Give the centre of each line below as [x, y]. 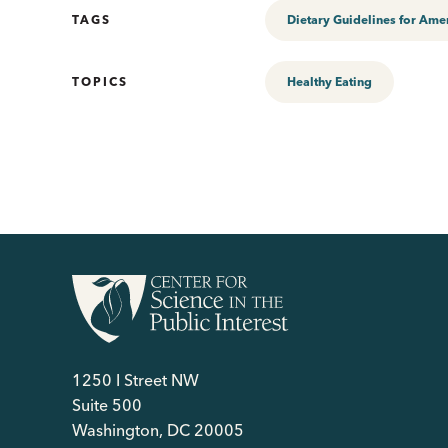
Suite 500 [107, 405]
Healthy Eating [329, 81]
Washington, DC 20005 [158, 430]
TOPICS [100, 81]
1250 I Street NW [135, 380]
